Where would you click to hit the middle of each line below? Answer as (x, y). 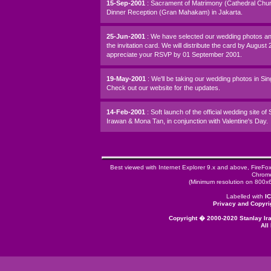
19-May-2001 (127, 79)
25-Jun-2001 (127, 36)
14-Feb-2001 (127, 112)
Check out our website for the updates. (163, 88)
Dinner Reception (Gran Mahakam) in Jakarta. (175, 12)
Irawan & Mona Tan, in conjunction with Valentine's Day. (187, 121)
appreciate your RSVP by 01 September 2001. (174, 54)
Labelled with (246, 196)
